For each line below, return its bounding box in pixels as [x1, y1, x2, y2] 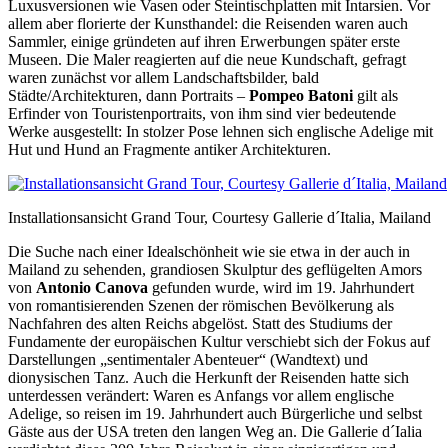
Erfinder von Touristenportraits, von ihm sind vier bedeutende [8, 105, 396, 123]
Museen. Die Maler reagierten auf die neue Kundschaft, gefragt [8, 51, 406, 69]
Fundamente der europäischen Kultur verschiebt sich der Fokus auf [8, 333, 430, 351]
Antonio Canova [36, 279, 148, 297]
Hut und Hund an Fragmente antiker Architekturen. [8, 141, 331, 159]
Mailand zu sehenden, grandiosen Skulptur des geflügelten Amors [8, 261, 422, 279]
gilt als [353, 87, 398, 105]
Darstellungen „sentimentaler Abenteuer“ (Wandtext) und [8, 351, 368, 369]
